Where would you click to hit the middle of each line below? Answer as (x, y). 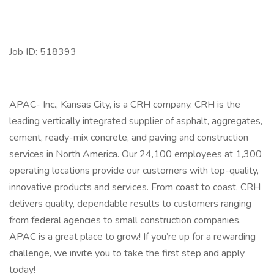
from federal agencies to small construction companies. (125, 220)
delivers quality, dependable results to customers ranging (130, 204)
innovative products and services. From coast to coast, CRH (135, 187)
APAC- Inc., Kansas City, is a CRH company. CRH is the (125, 105)
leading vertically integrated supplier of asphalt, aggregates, (136, 121)
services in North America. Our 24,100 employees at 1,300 (135, 154)
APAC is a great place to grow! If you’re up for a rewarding (132, 237)
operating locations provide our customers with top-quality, (134, 171)
